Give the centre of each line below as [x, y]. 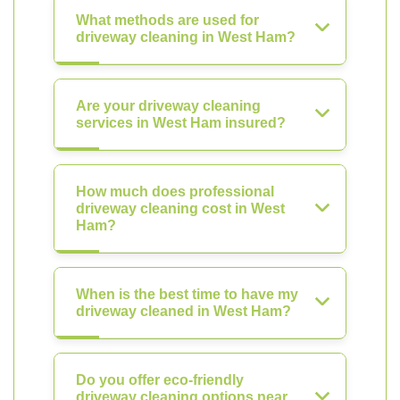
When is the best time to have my [187, 294]
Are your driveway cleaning [168, 106]
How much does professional [175, 192]
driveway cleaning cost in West [180, 208]
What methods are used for [167, 20]
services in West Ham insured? [181, 123]
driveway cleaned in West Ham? [183, 311]
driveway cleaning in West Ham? [186, 37]
